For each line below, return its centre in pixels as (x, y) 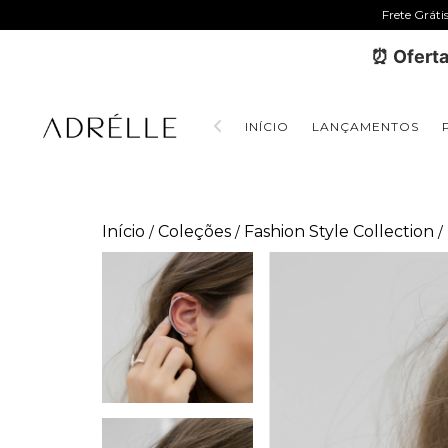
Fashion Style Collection (339, 231)
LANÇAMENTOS (365, 126)
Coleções (194, 231)
